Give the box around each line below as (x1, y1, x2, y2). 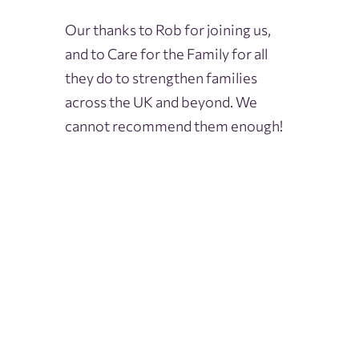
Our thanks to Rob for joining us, (64, 20, 271, 38)
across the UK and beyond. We (64, 92, 257, 111)
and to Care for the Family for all (64, 44, 268, 63)
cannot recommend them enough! (64, 116, 283, 135)
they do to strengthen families (64, 68, 257, 87)
